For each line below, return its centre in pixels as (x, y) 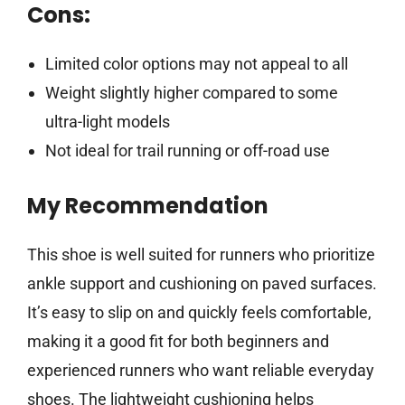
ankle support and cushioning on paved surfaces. (202, 284)
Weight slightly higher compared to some (191, 93)
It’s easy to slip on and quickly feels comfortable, (199, 313)
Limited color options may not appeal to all (196, 64)
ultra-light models (107, 122)
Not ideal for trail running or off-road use (187, 151)
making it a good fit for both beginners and (178, 342)
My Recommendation (148, 206)
